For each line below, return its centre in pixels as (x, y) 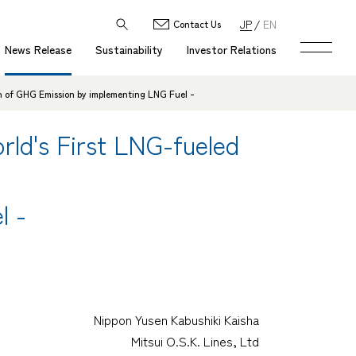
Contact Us (197, 23)
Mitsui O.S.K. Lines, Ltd (195, 341)
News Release (38, 49)
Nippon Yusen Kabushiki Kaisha (176, 319)
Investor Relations (232, 49)
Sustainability (129, 49)
